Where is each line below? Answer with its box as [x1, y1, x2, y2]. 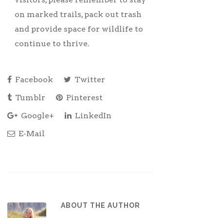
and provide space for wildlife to [15, 24, 143, 34]
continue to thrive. [15, 38, 91, 48]
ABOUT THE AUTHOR [61, 201, 140, 209]
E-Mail [17, 128, 45, 138]
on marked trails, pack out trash [15, 9, 142, 19]
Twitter [73, 74, 105, 84]
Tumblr [13, 92, 45, 102]
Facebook [13, 74, 53, 84]
